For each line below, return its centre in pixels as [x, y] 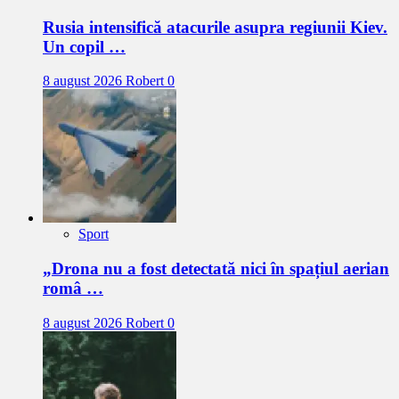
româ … [73, 289]
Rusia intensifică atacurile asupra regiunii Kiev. [215, 27]
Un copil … [84, 46]
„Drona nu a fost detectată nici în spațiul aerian [216, 269]
